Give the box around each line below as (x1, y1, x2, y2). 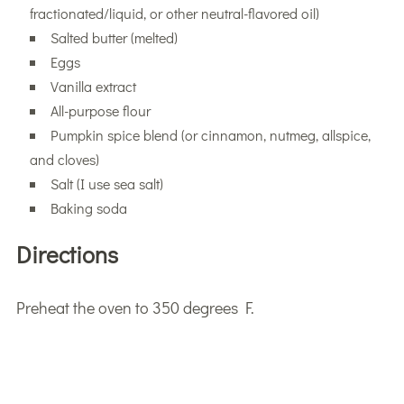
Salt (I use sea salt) (50, 173, 163, 193)
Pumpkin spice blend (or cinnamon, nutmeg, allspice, (50, 124, 371, 144)
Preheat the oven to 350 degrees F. (15, 296, 254, 318)
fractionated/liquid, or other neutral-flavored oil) (29, 3, 319, 23)
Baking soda (50, 197, 127, 217)
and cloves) (29, 149, 99, 169)
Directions (15, 238, 118, 270)
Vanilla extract (50, 76, 136, 96)
